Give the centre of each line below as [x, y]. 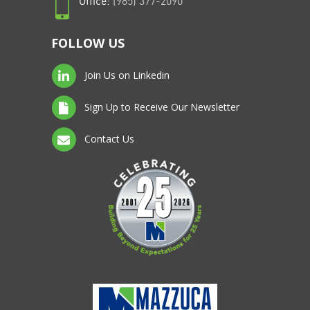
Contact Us [108, 138]
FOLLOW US [88, 43]
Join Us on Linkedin [126, 75]
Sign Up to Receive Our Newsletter [161, 107]
